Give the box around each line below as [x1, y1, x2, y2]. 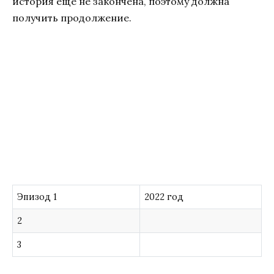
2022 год [144, 191, 184, 202]
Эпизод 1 [17, 191, 57, 202]
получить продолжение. [12, 12, 131, 24]
